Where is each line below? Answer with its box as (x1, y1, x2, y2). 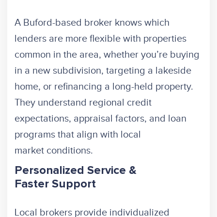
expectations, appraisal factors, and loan (15, 113, 186, 125)
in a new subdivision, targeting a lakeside (15, 65, 191, 77)
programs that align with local (15, 129, 141, 141)
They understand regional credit (15, 97, 152, 109)
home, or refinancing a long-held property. (15, 81, 193, 93)
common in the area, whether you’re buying (15, 49, 200, 61)
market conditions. (15, 145, 93, 157)
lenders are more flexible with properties (15, 33, 186, 45)
